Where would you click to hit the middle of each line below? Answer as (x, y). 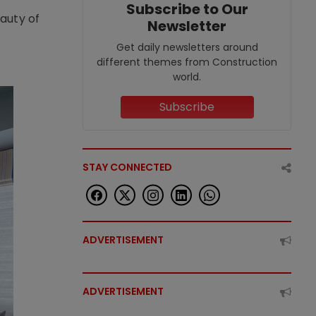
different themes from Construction (187, 62)
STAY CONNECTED (127, 167)
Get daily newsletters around (187, 47)
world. (187, 77)
